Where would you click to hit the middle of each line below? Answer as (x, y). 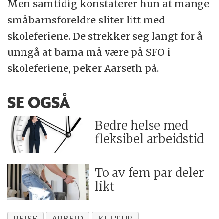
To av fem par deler (150, 173)
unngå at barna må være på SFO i (89, 52)
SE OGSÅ (39, 102)
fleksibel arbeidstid (150, 139)
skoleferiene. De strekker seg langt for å (105, 36)
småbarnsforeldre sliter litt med (87, 20)
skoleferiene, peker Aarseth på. (83, 68)
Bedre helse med (142, 125)
